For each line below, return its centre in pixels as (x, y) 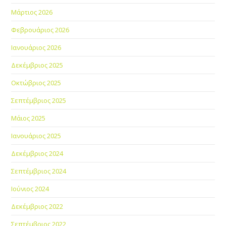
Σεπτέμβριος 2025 (39, 100)
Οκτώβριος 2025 (36, 82)
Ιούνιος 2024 (30, 188)
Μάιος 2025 (29, 118)
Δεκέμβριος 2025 (37, 65)
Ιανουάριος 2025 (36, 135)
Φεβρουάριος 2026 (40, 30)
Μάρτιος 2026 (32, 12)
